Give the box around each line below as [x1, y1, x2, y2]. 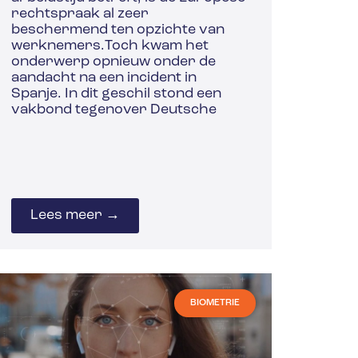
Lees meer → [30, 207, 121, 223]
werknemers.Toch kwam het [11, 38, 209, 54]
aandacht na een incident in [11, 70, 197, 86]
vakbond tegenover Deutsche [11, 102, 217, 118]
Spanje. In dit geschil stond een [11, 86, 222, 102]
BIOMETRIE [190, 297, 241, 308]
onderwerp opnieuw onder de [11, 54, 217, 70]
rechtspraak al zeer [11, 6, 149, 22]
